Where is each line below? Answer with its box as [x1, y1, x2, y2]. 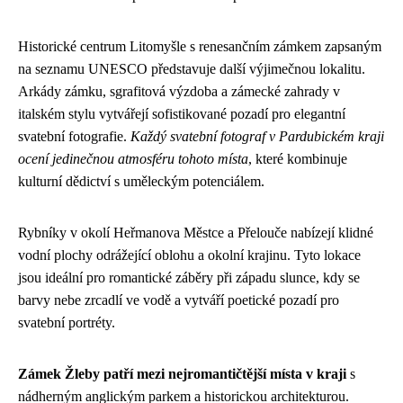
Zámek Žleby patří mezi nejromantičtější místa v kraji [18, 366, 346, 381]
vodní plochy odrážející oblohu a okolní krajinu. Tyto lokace [18, 247, 361, 263]
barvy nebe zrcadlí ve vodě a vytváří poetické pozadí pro [18, 292, 339, 308]
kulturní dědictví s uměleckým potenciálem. [18, 174, 264, 189]
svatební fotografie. [18, 129, 130, 144]
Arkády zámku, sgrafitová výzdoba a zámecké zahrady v [18, 84, 340, 99]
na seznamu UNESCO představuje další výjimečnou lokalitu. [18, 61, 365, 76]
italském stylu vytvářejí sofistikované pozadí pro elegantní [18, 106, 345, 121]
